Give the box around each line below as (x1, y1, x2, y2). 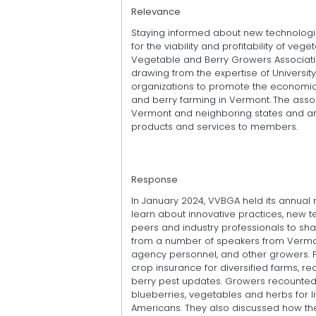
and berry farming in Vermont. (131, 92, 271, 107)
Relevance (131, 4, 181, 18)
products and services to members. (131, 119, 298, 133)
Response (131, 172, 178, 186)
